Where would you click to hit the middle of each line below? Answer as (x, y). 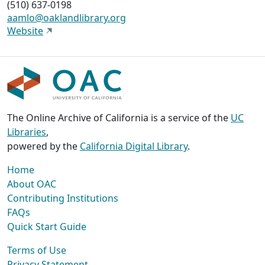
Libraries (27, 132)
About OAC (32, 184)
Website (25, 31)
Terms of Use (37, 251)
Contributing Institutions (63, 198)
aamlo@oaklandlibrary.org (67, 18)
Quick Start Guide (47, 227)
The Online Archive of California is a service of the (119, 118)
